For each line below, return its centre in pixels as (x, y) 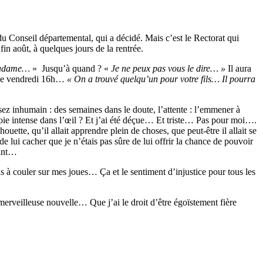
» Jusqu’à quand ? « (70, 68)
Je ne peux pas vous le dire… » (169, 68)
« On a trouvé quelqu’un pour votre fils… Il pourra (161, 79)
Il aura (240, 68)
